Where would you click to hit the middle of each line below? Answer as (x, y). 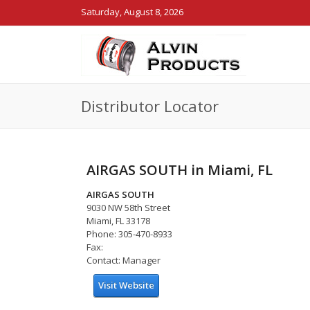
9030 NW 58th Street (128, 208)
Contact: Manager (124, 261)
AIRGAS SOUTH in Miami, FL (180, 170)
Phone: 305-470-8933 (129, 234)
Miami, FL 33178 (118, 221)
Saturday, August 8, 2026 (132, 12)
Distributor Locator (150, 106)
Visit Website (126, 285)
